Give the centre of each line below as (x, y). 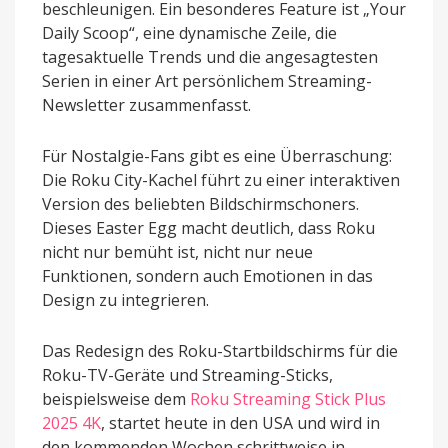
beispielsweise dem (116, 399)
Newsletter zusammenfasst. (146, 105)
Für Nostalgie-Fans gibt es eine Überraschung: (217, 156)
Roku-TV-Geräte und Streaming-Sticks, (187, 375)
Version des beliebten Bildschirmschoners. (200, 204)
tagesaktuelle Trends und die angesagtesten (210, 57)
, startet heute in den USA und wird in (240, 423)
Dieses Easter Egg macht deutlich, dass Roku (208, 228)
